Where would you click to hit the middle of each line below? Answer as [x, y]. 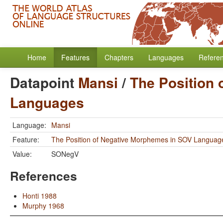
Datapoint [44, 82]
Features [75, 57]
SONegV [65, 154]
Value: [22, 154]
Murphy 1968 [43, 206]
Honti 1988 [40, 196]
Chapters [119, 57]
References [44, 176]
